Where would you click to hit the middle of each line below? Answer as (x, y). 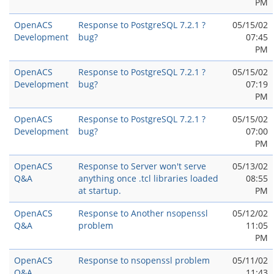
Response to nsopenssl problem (144, 260)
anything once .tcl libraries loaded (148, 178)
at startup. (100, 191)
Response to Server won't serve (142, 166)
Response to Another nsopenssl (143, 213)
